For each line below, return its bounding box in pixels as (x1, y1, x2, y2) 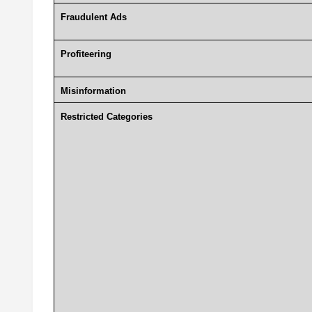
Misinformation (60, 86, 129, 97)
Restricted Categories (60, 111, 153, 123)
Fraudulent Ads (60, 12, 127, 23)
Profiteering (60, 49, 111, 60)
